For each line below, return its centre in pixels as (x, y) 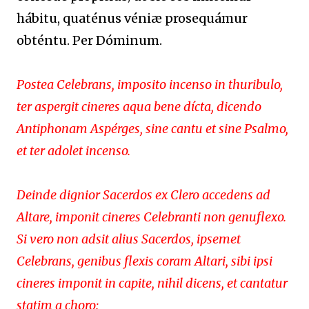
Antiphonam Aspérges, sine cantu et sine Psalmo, (152, 128)
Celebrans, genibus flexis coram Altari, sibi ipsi (144, 261)
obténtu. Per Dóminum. (89, 40)
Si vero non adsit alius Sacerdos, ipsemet (129, 239)
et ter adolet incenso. (73, 150)
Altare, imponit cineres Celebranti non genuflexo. (151, 217)
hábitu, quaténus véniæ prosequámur (132, 18)
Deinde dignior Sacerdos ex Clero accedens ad (143, 195)
